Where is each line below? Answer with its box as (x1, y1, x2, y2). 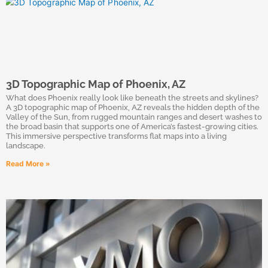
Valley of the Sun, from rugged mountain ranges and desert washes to (6, 112, 262, 121)
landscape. (6, 141, 45, 150)
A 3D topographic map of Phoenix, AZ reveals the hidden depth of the (6, 103, 260, 112)
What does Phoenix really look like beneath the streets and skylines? (6, 93, 258, 102)
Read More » (6, 159, 50, 168)
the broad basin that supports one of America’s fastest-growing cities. (6, 122, 258, 131)
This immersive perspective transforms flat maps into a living (6, 132, 227, 141)
